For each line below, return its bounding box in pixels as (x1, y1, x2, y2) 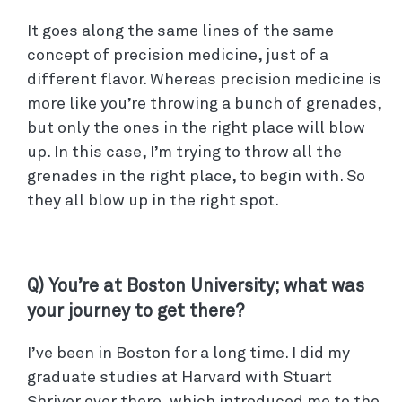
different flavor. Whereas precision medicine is (27, 71, 381, 88)
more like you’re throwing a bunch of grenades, (27, 95, 381, 112)
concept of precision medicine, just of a (27, 47, 328, 64)
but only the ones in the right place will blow (27, 119, 365, 136)
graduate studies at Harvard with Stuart (27, 369, 332, 386)
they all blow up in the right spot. (27, 192, 279, 209)
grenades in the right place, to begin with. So (27, 168, 365, 185)
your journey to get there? (27, 301, 244, 320)
